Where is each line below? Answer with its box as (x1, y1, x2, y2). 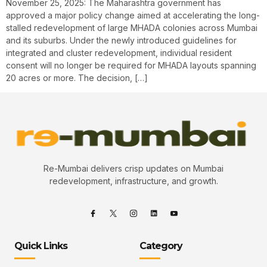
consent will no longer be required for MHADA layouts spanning (6, 60, 256, 70)
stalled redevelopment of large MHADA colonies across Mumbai (6, 22, 257, 33)
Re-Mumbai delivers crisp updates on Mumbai (44, 163, 223, 173)
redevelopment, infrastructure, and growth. (49, 175, 218, 186)
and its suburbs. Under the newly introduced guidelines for (6, 35, 237, 45)
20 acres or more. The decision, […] (6, 72, 148, 83)
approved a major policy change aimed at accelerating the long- (6, 10, 260, 20)
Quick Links (14, 240, 67, 252)
